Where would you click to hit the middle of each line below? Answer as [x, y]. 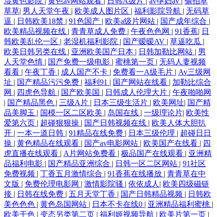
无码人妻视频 [183, 62]
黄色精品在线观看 [49, 143]
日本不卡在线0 [118, 204]
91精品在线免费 [97, 133]
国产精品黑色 [31, 102]
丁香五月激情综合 [72, 173]
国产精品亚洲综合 [80, 163]
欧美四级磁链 [186, 184]
